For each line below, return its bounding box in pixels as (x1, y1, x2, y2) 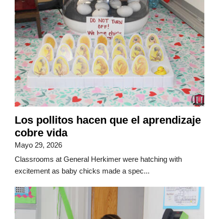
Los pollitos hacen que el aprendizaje (15, 114, 201, 127)
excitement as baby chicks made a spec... (15, 167, 150, 175)
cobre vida (15, 127, 67, 139)
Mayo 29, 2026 (15, 141, 62, 150)
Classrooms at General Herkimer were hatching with (15, 155, 182, 164)
